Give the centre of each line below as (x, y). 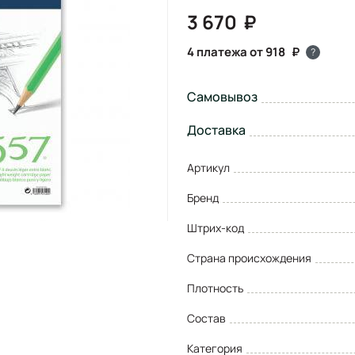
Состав (206, 318)
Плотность (215, 288)
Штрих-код (216, 227)
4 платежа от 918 (236, 52)
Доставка (216, 130)
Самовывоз (222, 96)
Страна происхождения (249, 258)
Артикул (208, 167)
